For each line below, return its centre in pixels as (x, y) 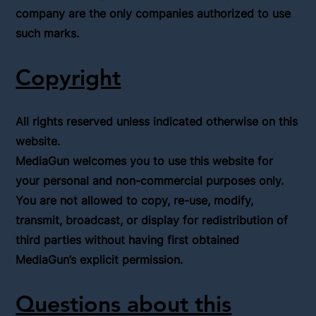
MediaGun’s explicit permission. (99, 260)
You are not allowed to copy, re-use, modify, (135, 201)
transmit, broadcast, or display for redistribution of (152, 220)
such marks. (48, 34)
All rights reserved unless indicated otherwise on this (157, 122)
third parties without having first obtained (128, 240)
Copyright (68, 77)
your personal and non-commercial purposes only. (150, 181)
